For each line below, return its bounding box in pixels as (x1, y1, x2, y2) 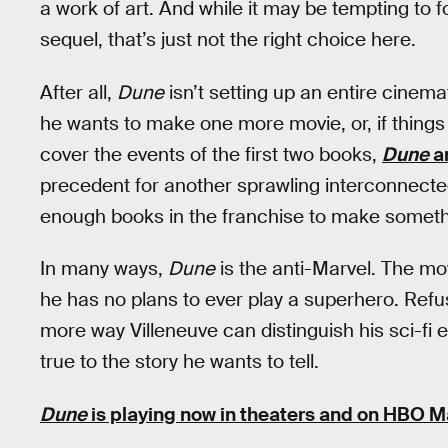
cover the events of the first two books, (40, 141, 382, 167)
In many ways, (40, 256, 168, 282)
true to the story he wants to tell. (40, 349, 319, 375)
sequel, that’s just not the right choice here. (40, 27, 416, 53)
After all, (40, 79, 117, 105)
